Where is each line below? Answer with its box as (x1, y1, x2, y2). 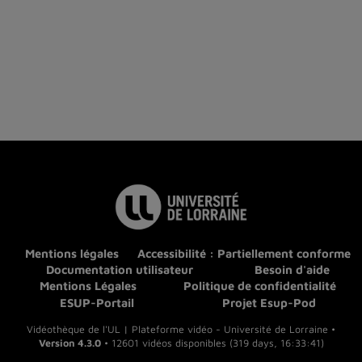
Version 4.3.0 (38, 337, 101, 350)
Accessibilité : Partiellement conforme (137, 246, 351, 261)
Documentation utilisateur (46, 263, 194, 277)
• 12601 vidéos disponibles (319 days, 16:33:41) (100, 337, 324, 350)
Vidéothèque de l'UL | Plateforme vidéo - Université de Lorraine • (27, 323, 335, 336)
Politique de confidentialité (183, 279, 337, 293)
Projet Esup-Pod (222, 295, 316, 309)
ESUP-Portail (60, 295, 134, 309)
